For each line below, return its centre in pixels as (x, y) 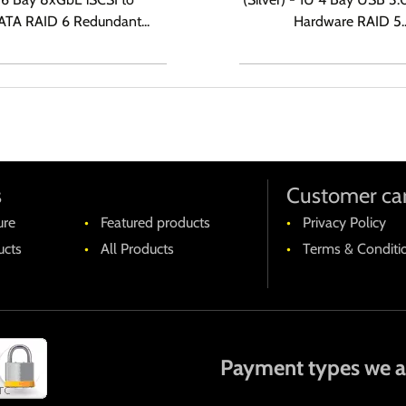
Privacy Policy (344, 222)
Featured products (156, 222)
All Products (138, 249)
